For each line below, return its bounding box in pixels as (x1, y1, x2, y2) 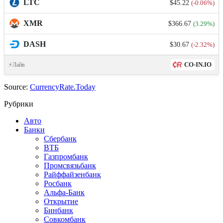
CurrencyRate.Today (30, 83, 96, 92)
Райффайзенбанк (44, 170, 101, 179)
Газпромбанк (44, 152, 88, 161)
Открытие (44, 197, 78, 206)
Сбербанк (44, 134, 77, 143)
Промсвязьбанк (44, 161, 96, 170)
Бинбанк (44, 206, 73, 215)
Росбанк (44, 179, 72, 188)
